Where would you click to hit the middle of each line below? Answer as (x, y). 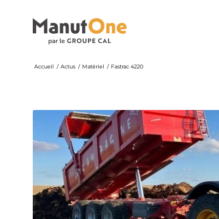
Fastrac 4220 (127, 66)
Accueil (44, 66)
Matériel (93, 66)
